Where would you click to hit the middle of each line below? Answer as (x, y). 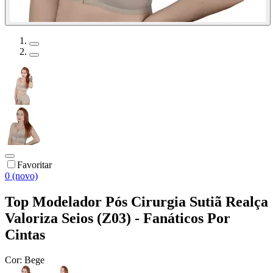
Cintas (25, 234)
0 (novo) (21, 175)
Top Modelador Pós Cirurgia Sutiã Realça (136, 201)
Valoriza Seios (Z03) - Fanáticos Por (118, 218)
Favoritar (34, 165)
